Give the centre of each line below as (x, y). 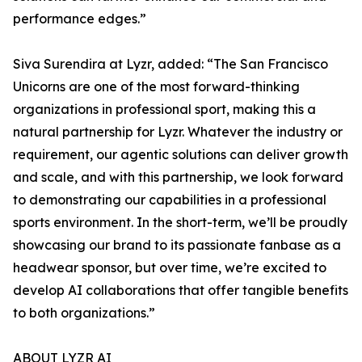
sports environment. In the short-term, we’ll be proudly (180, 222)
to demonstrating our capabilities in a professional (170, 200)
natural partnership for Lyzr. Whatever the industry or (178, 132)
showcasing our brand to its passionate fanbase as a (177, 245)
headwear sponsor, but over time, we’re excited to (170, 267)
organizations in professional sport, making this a (164, 109)
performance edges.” (80, 19)
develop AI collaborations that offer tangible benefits (181, 290)
